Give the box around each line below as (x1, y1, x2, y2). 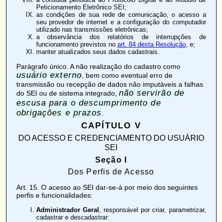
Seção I (95, 155, 127, 165)
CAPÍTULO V (81, 121, 141, 131)
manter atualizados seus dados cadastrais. (36, 48, 160, 56)
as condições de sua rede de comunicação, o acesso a (36, 11, 206, 19)
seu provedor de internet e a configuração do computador (36, 18, 206, 26)
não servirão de (118, 88, 184, 98)
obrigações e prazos (16, 108, 102, 118)
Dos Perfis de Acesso (68, 167, 154, 176)
